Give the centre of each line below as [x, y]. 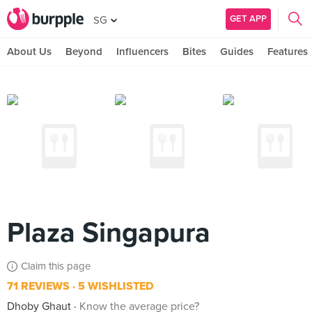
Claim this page [56, 266]
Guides [237, 52]
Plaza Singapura [109, 233]
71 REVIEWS [38, 286]
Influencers [142, 52]
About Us [29, 52]
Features [288, 52]
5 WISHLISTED [115, 286]
